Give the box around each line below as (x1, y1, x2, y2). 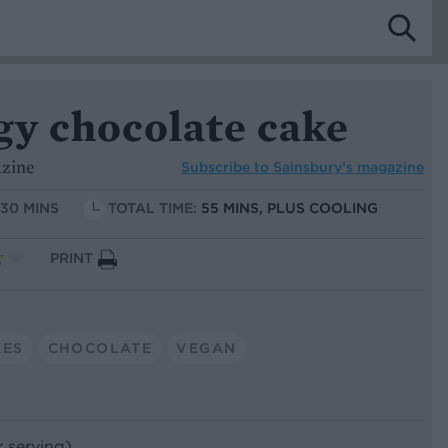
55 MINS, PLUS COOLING (201, 199, 378, 218)
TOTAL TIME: (108, 199, 201, 218)
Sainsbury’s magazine (273, 157, 424, 176)
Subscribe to (181, 157, 273, 176)
